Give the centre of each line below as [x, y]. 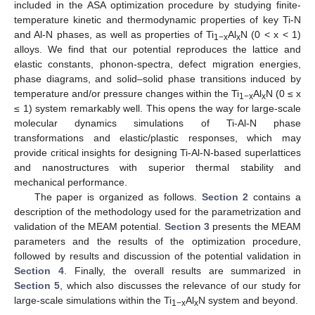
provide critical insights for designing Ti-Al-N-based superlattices [157, 153]
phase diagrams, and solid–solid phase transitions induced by [157, 79]
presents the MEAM [256, 227]
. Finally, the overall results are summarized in [182, 271]
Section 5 [37, 286]
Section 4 [39, 271]
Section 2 [225, 197]
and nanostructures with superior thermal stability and [157, 168]
